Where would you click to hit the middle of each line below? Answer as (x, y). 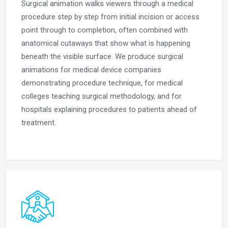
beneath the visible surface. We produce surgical (102, 57)
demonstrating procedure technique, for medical (102, 83)
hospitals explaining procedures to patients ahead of (109, 110)
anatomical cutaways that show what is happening (106, 44)
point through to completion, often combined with (105, 30)
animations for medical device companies (91, 70)
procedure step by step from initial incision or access (110, 17)
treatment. (39, 123)
